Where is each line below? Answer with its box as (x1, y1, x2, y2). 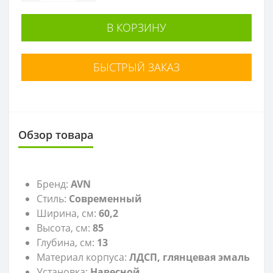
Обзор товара (18, 127, 93, 142)
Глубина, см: (37, 235, 97, 249)
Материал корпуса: (37, 250, 129, 264)
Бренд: (37, 177, 71, 191)
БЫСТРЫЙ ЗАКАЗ (93, 59, 180, 74)
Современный (69, 191, 142, 205)
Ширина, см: (37, 206, 99, 220)
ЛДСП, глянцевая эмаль (129, 250, 250, 264)
